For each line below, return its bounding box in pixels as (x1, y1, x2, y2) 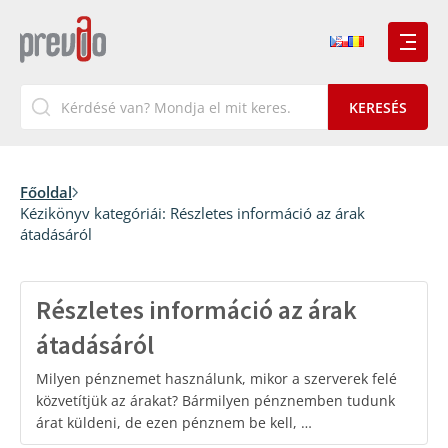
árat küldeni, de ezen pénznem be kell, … (36, 413, 312, 432)
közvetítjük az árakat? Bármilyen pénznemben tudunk (36, 391, 395, 410)
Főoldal (20, 182, 72, 202)
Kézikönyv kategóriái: (20, 203, 170, 223)
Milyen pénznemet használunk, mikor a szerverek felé (36, 369, 397, 388)
